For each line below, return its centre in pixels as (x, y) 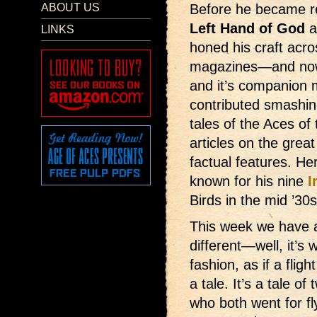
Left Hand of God (247, 28)
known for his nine (249, 181)
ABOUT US (70, 7)
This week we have (252, 226)
